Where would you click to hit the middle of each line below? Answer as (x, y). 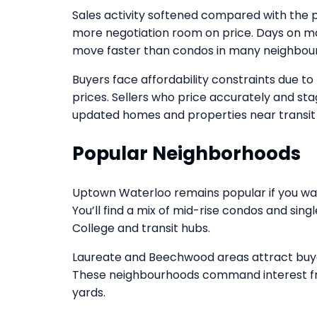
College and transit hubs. (141, 228)
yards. (89, 292)
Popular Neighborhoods (186, 153)
